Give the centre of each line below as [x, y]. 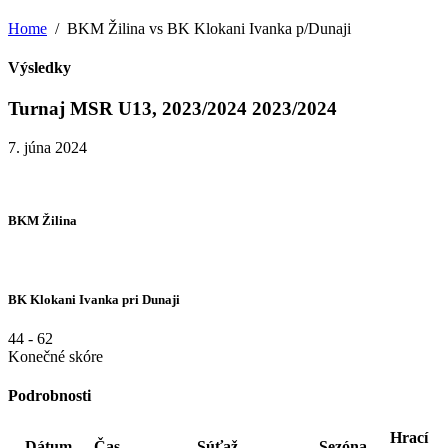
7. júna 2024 [47, 147]
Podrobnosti [49, 395]
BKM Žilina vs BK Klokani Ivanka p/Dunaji [209, 28]
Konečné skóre [55, 356]
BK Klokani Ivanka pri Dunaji [94, 299]
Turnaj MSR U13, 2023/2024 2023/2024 [172, 109]
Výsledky [39, 68]
